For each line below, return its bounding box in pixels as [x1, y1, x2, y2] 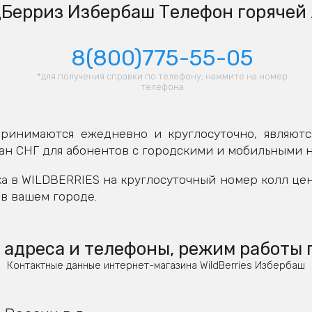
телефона [140, 81, 184, 93]
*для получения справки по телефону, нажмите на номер [36, 71, 288, 82]
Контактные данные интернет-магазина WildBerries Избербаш [7, 258, 305, 272]
